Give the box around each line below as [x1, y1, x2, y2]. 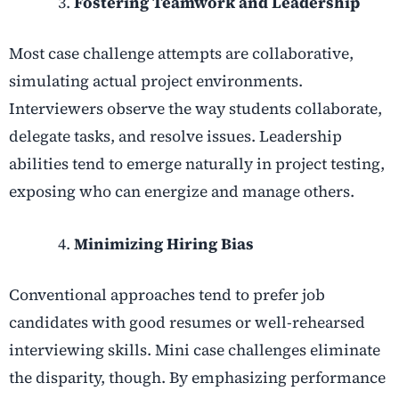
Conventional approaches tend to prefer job [9, 284, 325, 306]
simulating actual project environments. [9, 70, 303, 93]
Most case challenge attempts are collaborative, [9, 43, 354, 65]
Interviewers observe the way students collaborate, [9, 98, 382, 120]
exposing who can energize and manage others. [9, 181, 354, 203]
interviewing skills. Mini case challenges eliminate [9, 339, 380, 362]
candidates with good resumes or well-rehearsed [9, 312, 365, 334]
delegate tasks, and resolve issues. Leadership [9, 126, 342, 148]
